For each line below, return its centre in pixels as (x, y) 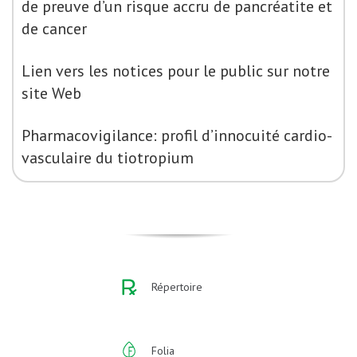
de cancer (54, 29)
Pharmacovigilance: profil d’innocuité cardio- (177, 135)
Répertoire (177, 287)
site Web (51, 93)
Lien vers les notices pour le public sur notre (176, 71)
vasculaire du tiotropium (108, 158)
